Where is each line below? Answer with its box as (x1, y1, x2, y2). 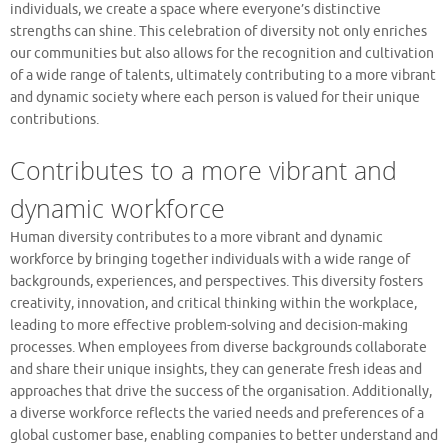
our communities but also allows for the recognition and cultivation (10, 44, 434, 62)
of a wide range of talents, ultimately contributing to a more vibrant (10, 66, 436, 84)
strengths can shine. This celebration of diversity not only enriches (10, 22, 427, 40)
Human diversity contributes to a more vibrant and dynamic (10, 228, 383, 246)
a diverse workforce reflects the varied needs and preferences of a (10, 404, 424, 422)
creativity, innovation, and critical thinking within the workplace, (10, 294, 417, 312)
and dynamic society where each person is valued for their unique (10, 88, 420, 106)
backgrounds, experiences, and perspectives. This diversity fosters (10, 272, 423, 290)
